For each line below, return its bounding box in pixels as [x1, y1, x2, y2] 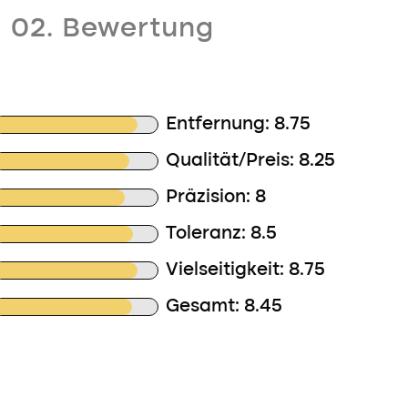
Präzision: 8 [166, 189, 267, 207]
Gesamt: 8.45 [166, 298, 283, 316]
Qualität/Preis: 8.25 [166, 152, 336, 170]
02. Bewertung [11, 15, 214, 43]
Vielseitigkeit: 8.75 [166, 261, 326, 280]
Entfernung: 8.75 [166, 116, 311, 134]
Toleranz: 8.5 [166, 225, 278, 243]
